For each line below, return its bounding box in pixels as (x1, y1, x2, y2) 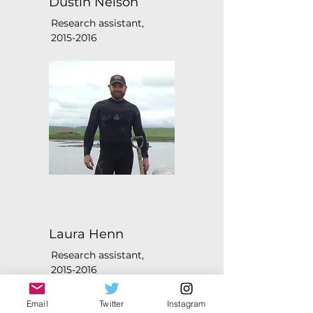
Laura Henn (49, 226, 124, 242)
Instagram (166, 298, 206, 309)
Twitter (99, 298, 124, 309)
